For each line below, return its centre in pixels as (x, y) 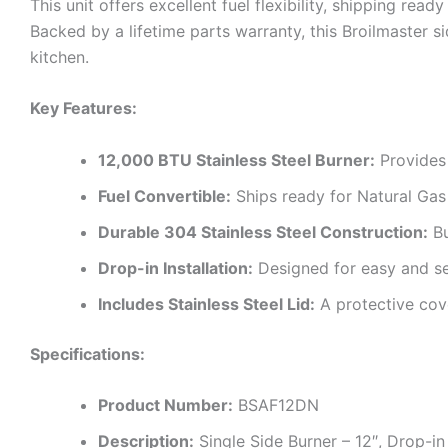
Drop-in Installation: (175, 267)
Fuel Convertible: (164, 195)
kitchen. (59, 56)
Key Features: (83, 108)
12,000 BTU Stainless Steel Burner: (236, 159)
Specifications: (87, 353)
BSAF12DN (276, 405)
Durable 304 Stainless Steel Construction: (263, 231)
